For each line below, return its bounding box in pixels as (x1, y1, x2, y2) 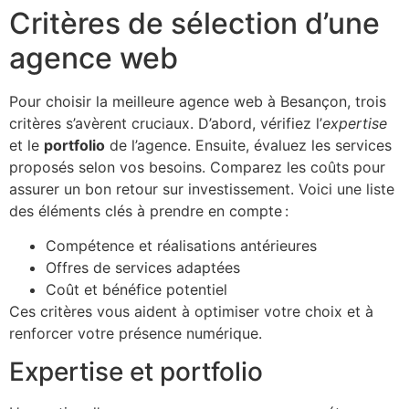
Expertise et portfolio (9, 356, 263, 388)
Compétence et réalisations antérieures (46, 236, 317, 255)
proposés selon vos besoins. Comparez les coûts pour (9, 157, 385, 176)
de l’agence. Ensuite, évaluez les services (105, 135, 392, 154)
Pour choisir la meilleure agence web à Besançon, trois (9, 91, 386, 110)
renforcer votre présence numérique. (9, 323, 262, 342)
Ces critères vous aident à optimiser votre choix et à (9, 301, 373, 320)
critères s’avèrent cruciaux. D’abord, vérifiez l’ (9, 113, 322, 132)
